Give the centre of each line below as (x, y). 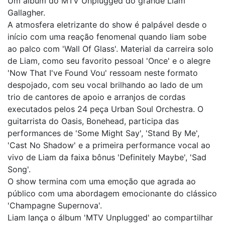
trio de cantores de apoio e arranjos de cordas (96, 97)
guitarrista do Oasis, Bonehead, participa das (93, 121)
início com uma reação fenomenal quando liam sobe (107, 37)
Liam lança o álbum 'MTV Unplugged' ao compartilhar (110, 217)
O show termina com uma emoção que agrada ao (102, 181)
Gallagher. (26, 13)
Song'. (19, 169)
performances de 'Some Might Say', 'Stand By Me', (103, 133)
